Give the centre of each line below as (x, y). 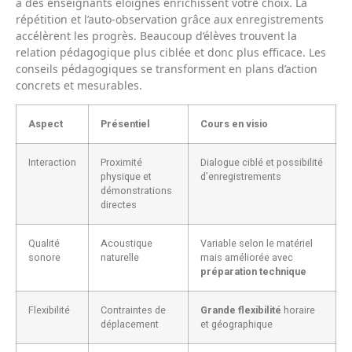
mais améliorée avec (247, 257)
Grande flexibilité (241, 310)
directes (119, 205)
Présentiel (125, 124)
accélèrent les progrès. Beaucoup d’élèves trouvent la (156, 35)
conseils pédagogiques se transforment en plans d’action (167, 68)
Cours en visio (234, 124)
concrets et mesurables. (79, 85)
